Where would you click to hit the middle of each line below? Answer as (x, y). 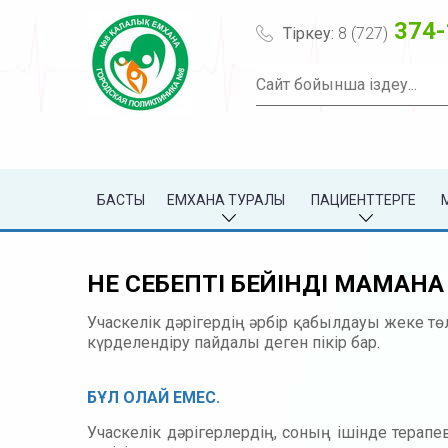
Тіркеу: (309, 33)
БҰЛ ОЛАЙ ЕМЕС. (153, 397)
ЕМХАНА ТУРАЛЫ (226, 200)
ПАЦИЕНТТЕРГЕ (363, 200)
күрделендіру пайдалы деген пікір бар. (233, 342)
